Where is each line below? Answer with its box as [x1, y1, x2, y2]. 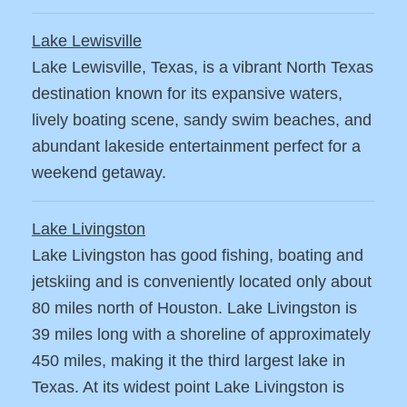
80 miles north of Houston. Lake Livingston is [32, 299, 357, 318]
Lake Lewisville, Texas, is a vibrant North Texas [32, 58, 373, 77]
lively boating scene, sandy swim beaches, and [32, 111, 372, 130]
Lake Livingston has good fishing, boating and [32, 246, 363, 265]
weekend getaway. [32, 164, 166, 183]
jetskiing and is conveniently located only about [32, 273, 372, 292]
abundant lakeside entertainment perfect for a [32, 137, 361, 156]
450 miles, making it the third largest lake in [32, 352, 345, 371]
